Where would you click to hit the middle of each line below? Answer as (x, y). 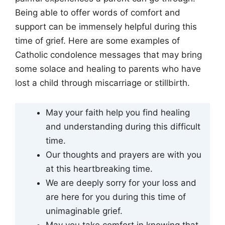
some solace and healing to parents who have (108, 69)
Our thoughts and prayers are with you (124, 154)
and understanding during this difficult (123, 126)
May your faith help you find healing (118, 112)
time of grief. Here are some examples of (97, 41)
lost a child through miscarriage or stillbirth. (102, 83)
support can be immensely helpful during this (106, 27)
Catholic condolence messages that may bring (108, 55)
